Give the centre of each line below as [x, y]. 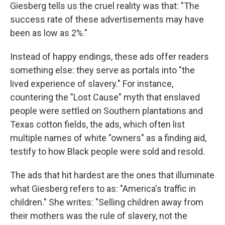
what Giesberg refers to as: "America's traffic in [103, 189]
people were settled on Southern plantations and [106, 111]
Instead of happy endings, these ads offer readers [109, 57]
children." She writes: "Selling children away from [107, 202]
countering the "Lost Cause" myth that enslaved [105, 97]
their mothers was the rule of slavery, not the [99, 216]
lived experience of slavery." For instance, [92, 84]
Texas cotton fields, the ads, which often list [97, 125]
